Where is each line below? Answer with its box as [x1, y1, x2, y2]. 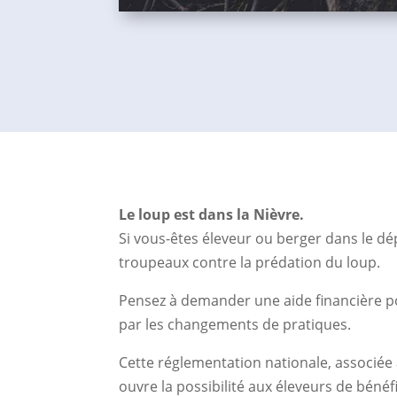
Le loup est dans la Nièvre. [119, 205, 305, 225]
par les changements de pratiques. [119, 315, 352, 335]
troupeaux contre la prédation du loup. [119, 253, 381, 273]
